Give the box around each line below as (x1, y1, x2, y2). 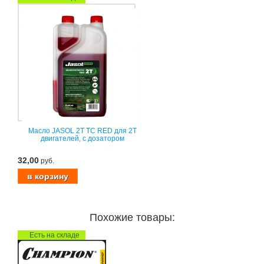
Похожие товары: (89, 211, 175, 223)
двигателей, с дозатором (41, 134, 124, 143)
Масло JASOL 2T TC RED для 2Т (28, 126, 137, 135)
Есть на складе (29, 230, 80, 239)
